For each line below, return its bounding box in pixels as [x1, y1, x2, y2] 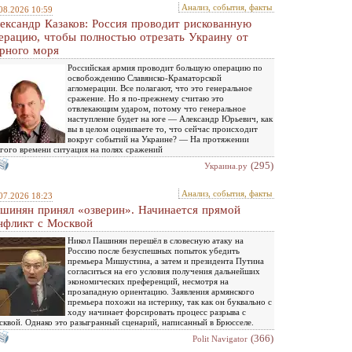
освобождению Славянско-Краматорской [68, 73, 222, 82]
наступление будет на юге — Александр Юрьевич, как [68, 114, 273, 123]
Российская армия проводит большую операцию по [68, 63, 262, 72]
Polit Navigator [192, 334, 247, 343]
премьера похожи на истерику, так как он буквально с [68, 297, 272, 306]
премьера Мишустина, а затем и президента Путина [68, 256, 264, 266]
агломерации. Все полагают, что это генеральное [68, 83, 252, 93]
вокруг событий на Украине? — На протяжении [68, 134, 249, 144]
